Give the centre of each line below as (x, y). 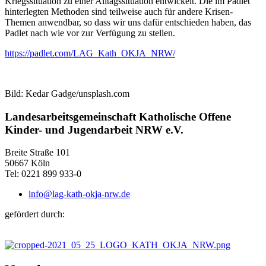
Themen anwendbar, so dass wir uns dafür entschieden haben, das (128, 22)
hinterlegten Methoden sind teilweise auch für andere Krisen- (119, 12)
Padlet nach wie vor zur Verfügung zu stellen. (91, 33)
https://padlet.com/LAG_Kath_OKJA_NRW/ (90, 53)
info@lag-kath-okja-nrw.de (79, 194)
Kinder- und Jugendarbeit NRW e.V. (94, 129)
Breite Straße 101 (37, 153)
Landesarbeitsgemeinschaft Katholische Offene (118, 116)
